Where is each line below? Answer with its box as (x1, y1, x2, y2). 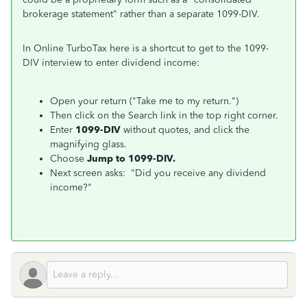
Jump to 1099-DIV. (87, 153, 175, 164)
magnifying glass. (50, 138, 127, 150)
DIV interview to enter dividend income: (23, 57, 199, 69)
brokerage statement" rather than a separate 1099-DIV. (23, 8, 260, 20)
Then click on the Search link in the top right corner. (50, 110, 278, 121)
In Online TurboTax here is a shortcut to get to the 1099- (23, 42, 269, 54)
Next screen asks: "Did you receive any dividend (50, 167, 266, 179)
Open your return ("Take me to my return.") (50, 95, 238, 107)
